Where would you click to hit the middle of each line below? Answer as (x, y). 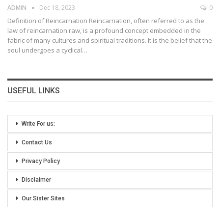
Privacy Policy (41, 161)
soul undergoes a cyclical (45, 50)
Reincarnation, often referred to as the (147, 21)
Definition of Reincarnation (48, 21)
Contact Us (37, 143)
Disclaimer (36, 180)
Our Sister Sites (43, 199)
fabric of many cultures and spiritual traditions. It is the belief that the (110, 41)
